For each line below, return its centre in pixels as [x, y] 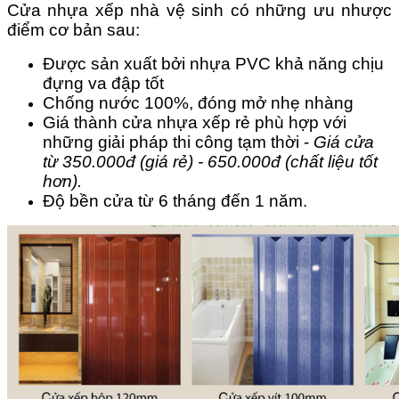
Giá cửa [344, 142]
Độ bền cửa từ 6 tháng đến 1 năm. [175, 201]
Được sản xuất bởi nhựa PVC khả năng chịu [213, 64]
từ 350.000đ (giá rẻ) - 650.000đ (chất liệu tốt [210, 162]
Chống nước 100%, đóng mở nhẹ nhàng [198, 103]
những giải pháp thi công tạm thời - [178, 142]
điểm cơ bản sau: [73, 30]
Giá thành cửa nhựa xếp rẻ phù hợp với [195, 123]
